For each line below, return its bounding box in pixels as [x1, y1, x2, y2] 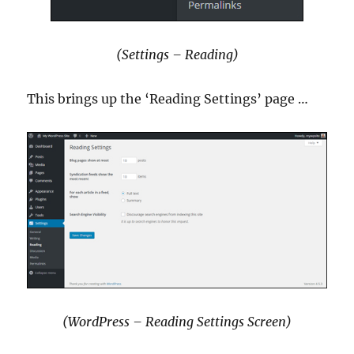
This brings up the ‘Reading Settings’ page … [27, 91, 309, 107]
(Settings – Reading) [115, 47, 239, 62]
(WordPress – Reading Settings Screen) [62, 313, 292, 330]
